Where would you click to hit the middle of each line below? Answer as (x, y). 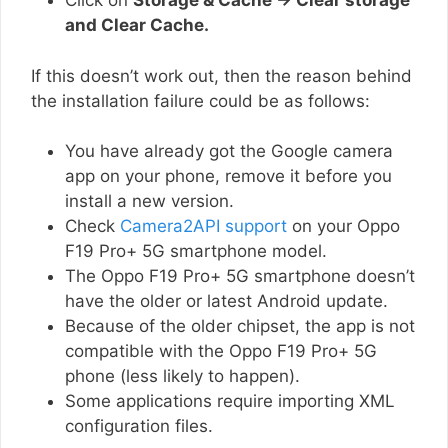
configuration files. (139, 426)
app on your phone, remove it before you (228, 176)
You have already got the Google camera (229, 151)
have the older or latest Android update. (229, 301)
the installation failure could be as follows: (200, 100)
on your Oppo (343, 226)
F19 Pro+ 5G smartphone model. (196, 251)
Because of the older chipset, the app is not (240, 326)
